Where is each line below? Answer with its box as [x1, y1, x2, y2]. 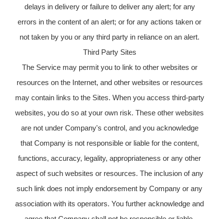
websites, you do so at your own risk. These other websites [15, 108, 204, 117]
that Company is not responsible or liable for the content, [20, 138, 199, 147]
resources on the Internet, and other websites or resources [16, 78, 203, 87]
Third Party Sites [83, 47, 136, 56]
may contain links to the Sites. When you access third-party [15, 93, 204, 102]
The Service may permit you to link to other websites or [22, 63, 197, 71]
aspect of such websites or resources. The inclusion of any [16, 169, 203, 177]
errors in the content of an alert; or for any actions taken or [18, 17, 201, 26]
